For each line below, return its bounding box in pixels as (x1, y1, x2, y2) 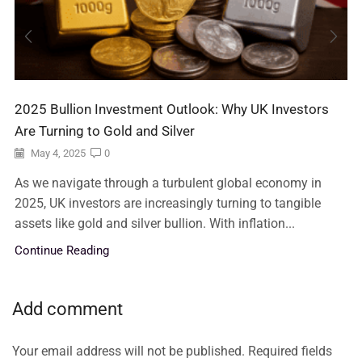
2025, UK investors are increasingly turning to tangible (15, 196, 321, 212)
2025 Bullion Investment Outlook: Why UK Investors (15, 101, 329, 118)
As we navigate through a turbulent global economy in (15, 175, 322, 192)
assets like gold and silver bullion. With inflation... (15, 216, 295, 232)
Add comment (12, 297, 123, 319)
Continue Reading (15, 243, 109, 259)
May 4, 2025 (28, 147, 86, 160)
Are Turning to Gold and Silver (15, 123, 195, 140)
